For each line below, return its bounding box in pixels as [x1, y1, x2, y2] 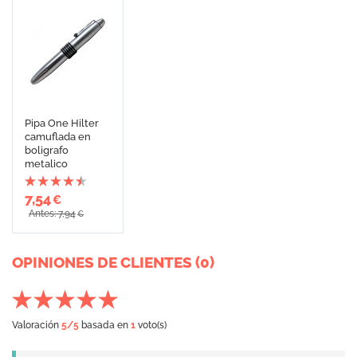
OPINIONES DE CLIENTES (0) [12, 253, 214, 271]
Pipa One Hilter [25, 117, 99, 129]
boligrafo [25, 144, 69, 156]
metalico [25, 158, 68, 170]
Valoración [12, 320, 61, 331]
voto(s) [135, 320, 167, 331]
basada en [79, 320, 131, 331]
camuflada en [25, 131, 91, 143]
